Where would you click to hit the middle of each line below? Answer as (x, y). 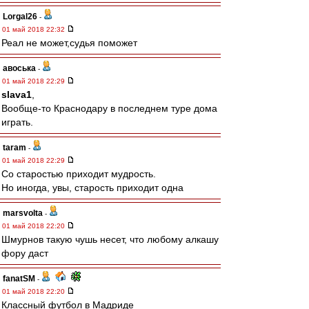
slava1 (17, 94)
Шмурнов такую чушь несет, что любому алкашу (110, 239)
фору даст (25, 253)
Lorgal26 (20, 17)
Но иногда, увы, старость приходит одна (92, 188)
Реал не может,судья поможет (69, 43)
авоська (19, 68)
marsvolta (23, 213)
